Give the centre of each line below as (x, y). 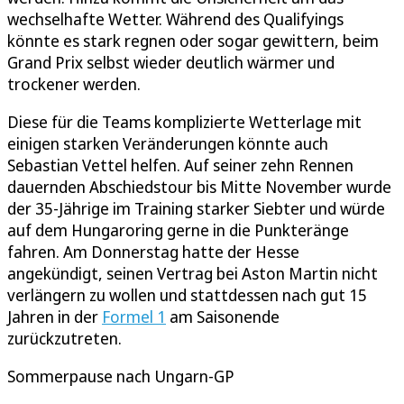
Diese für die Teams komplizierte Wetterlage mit (184, 122)
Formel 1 (134, 317)
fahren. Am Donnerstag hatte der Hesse (153, 252)
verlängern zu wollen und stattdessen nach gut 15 (187, 295)
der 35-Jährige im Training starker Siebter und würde (196, 209)
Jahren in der (55, 317)
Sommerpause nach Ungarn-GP (121, 376)
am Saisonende (223, 317)
